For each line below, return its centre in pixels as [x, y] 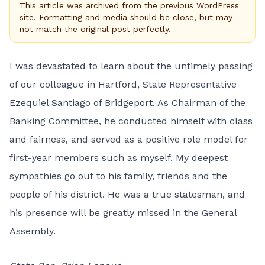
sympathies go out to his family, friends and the [118, 176]
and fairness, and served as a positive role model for [129, 139]
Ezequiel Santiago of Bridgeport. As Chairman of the [127, 103]
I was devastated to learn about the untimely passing [131, 66]
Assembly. [33, 231]
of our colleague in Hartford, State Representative [123, 84]
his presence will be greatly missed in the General [123, 213]
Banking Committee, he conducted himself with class [131, 121]
